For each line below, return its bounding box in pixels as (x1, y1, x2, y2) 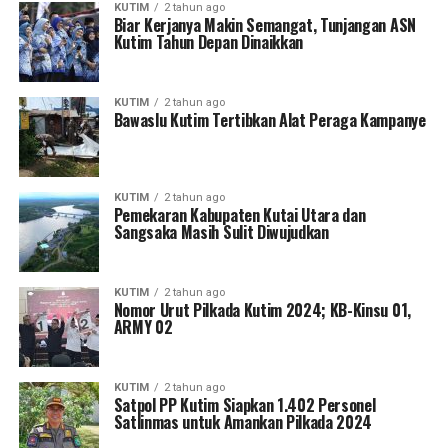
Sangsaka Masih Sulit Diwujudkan (113, 219, 329, 244)
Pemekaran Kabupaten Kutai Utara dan (113, 202, 366, 227)
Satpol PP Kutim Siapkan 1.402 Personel (113, 392, 376, 417)
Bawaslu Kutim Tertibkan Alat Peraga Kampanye (113, 107, 426, 132)
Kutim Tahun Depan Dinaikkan (113, 29, 304, 54)
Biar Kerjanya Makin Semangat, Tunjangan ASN (113, 12, 416, 37)
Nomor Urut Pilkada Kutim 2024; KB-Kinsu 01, (113, 297, 411, 322)
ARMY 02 (113, 314, 173, 339)
